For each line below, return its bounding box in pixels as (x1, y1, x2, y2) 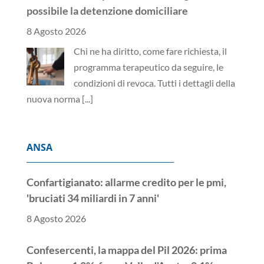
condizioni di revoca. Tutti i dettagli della (73, 77, 235, 88)
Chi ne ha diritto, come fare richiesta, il (73, 45, 227, 57)
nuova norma (26, 93, 82, 104)
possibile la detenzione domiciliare (26, 4, 188, 17)
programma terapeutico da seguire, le (73, 61, 223, 72)
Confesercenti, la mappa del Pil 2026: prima (26, 243, 227, 256)
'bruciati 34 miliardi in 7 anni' (26, 191, 159, 204)
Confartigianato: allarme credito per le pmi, (26, 175, 226, 189)
